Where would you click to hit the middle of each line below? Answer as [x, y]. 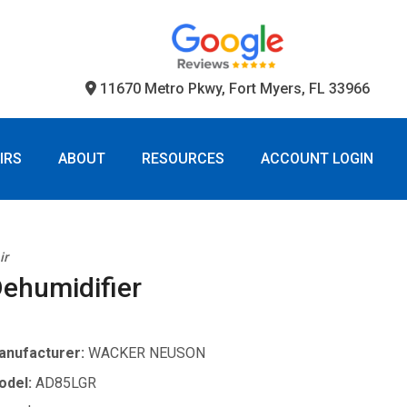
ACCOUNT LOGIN [317, 159]
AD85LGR [66, 383]
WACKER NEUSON [147, 353]
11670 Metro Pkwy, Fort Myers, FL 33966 [233, 89]
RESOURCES [183, 159]
